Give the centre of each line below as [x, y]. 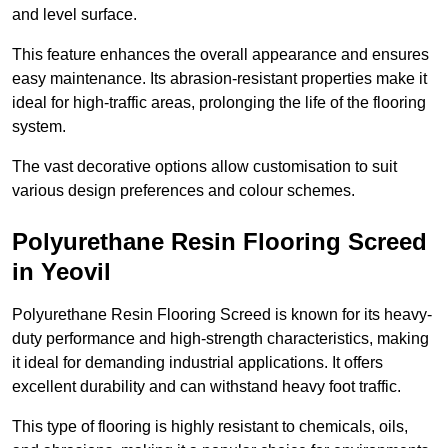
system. [41, 127]
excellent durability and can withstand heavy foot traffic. [206, 387]
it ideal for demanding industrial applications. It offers [197, 363]
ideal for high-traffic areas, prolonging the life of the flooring [219, 103]
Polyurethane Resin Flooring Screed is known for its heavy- [222, 315]
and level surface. [76, 15]
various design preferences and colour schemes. [183, 191]
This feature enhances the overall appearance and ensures [220, 55]
